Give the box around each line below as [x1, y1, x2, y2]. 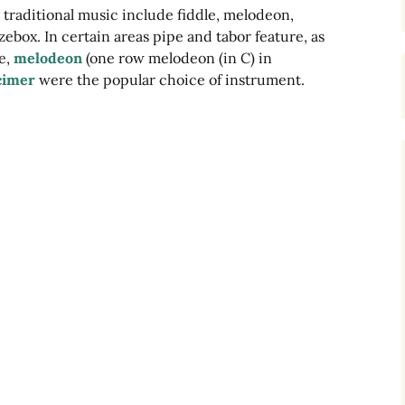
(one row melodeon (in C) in [86, 49, 272, 67]
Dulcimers [69, 18, 136, 35]
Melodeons [69, 59, 139, 76]
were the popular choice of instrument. [39, 71, 305, 89]
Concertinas [69, 99, 147, 117]
